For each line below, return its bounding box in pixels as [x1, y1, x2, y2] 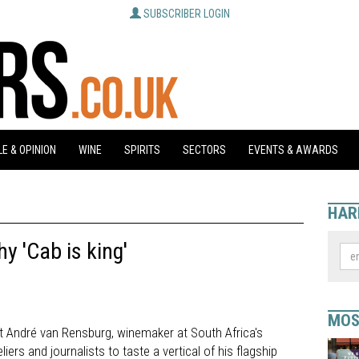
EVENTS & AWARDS [248, 143, 338, 156]
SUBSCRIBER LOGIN [143, 7, 230, 20]
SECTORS [183, 143, 226, 156]
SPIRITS [124, 143, 160, 156]
